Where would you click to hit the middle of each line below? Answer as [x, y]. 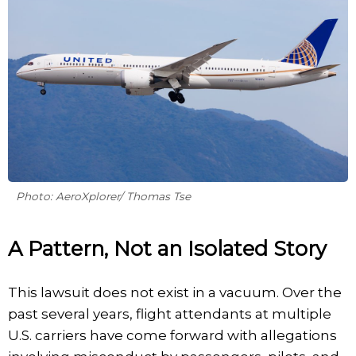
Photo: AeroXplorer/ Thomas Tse [103, 196]
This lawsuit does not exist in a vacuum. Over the [175, 292]
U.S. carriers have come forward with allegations [172, 335]
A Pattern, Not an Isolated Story [167, 248]
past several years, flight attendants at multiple [170, 313]
